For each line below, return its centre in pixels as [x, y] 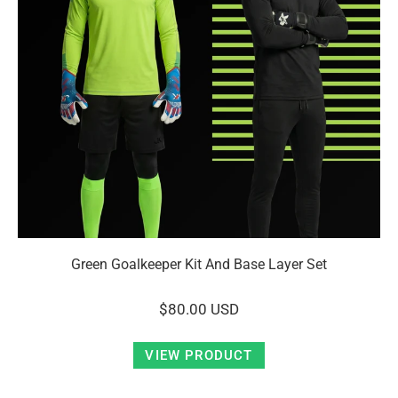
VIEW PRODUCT [199, 355]
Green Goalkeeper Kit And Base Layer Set [199, 264]
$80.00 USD [199, 309]
